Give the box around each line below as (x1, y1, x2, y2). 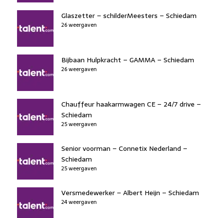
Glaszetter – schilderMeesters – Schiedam (61, 10, 197, 21)
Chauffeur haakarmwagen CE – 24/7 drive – (61, 98, 201, 109)
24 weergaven (61, 197, 97, 206)
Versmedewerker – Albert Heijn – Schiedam (61, 187, 199, 198)
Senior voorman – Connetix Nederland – (61, 143, 187, 154)
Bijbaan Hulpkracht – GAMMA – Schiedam (61, 54, 194, 65)
